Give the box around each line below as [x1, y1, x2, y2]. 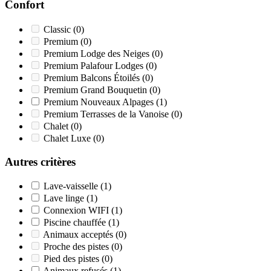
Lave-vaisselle [44, 181, 100, 192]
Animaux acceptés [43, 229, 116, 240]
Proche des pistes [44, 241, 111, 252]
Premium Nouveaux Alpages [44, 97, 156, 107]
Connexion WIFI [44, 205, 111, 216]
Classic [44, 24, 73, 34]
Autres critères [5, 155, 76, 168]
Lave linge [44, 193, 87, 204]
